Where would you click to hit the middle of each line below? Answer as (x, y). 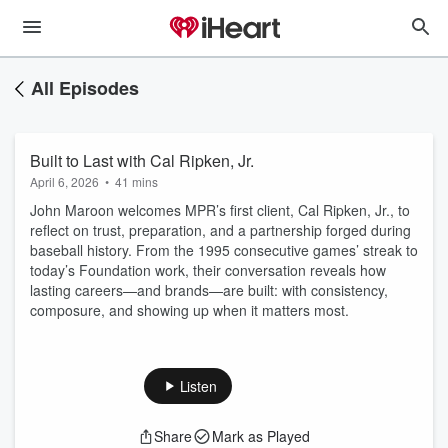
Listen (198, 386)
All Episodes (85, 88)
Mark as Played (261, 436)
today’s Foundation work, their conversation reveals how (208, 270)
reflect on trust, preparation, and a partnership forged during (220, 230)
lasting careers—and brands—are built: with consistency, (209, 290)
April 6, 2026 (64, 181)
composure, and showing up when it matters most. (189, 310)
